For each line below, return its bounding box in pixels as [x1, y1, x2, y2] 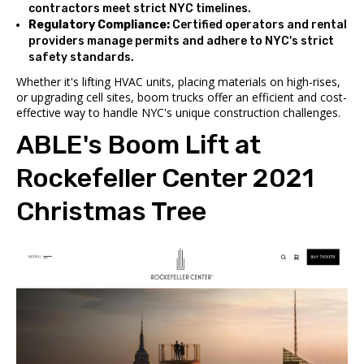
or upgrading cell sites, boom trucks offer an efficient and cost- [16, 89, 347, 105]
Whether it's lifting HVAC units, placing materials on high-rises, [16, 74, 340, 89]
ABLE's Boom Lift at [16, 129, 261, 160]
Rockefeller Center [16, 162, 247, 193]
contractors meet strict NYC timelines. [28, 2, 251, 15]
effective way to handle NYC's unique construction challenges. [16, 105, 340, 120]
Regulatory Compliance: [28, 18, 170, 32]
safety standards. [28, 50, 134, 64]
